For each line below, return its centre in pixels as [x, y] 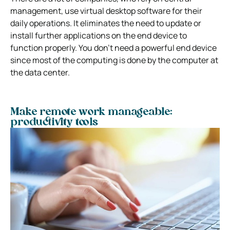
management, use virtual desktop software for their [106, 11]
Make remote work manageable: [91, 112]
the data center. [40, 72]
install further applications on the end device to [99, 35]
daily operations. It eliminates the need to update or [106, 23]
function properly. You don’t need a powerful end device [113, 47]
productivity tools [54, 122]
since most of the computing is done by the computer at [114, 60]
